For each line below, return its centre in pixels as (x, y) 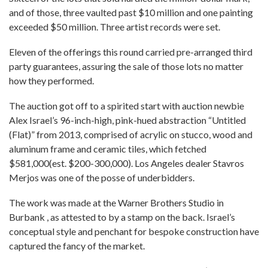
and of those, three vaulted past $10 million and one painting (131, 12)
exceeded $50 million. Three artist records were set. (115, 27)
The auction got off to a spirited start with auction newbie (127, 106)
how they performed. (51, 80)
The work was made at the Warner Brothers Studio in (116, 202)
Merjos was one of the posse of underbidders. (102, 177)
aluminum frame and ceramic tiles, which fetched (108, 149)
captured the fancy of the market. (77, 246)
